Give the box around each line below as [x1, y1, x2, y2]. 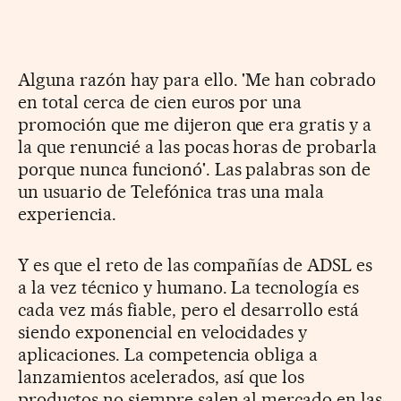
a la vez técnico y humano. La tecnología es [18, 276, 360, 298]
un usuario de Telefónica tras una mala [18, 180, 325, 202]
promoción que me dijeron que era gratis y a [18, 113, 372, 135]
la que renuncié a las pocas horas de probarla [18, 135, 378, 158]
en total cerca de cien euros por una [18, 90, 303, 113]
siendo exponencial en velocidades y [18, 320, 308, 343]
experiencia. [18, 202, 116, 225]
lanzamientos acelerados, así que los [18, 365, 305, 388]
